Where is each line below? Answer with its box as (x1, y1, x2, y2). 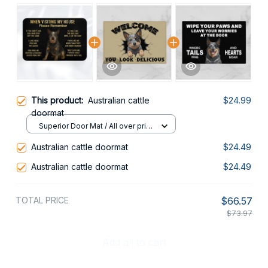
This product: (31, 95, 88, 105)
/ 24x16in (39, 133, 71, 142)
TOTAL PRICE (16, 194, 69, 205)
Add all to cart (102, 236, 166, 249)
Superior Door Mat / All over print (39, 121, 153, 131)
